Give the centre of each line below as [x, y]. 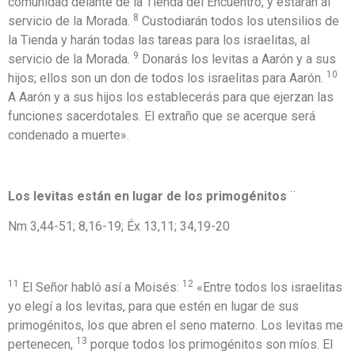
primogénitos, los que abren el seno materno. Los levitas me [176, 326]
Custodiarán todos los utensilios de [239, 21]
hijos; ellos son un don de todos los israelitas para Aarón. [167, 78]
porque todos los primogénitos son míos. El [210, 345]
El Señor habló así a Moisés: [101, 288]
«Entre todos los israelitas [268, 288]
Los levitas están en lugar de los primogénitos [147, 196]
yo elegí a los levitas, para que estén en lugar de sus [153, 307]
